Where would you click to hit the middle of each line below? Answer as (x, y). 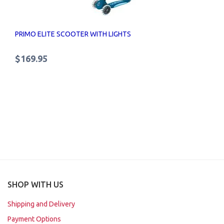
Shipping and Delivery (41, 204)
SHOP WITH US (35, 185)
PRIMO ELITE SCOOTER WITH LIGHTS (73, 34)
